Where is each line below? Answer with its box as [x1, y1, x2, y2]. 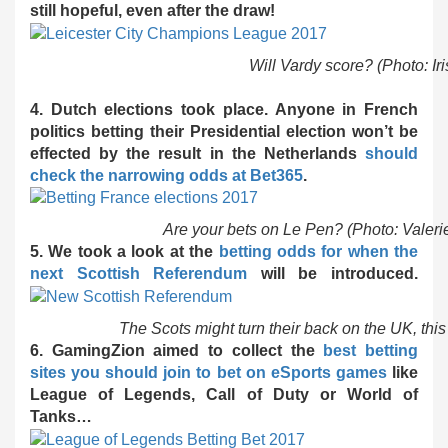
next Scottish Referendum [30, 265, 248, 283]
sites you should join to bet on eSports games [30, 364, 387, 382]
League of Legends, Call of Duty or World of [30, 386, 418, 404]
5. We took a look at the [30, 243, 219, 261]
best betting [323, 342, 419, 360]
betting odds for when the [218, 243, 419, 261]
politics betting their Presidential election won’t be [30, 122, 418, 140]
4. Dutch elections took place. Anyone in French [30, 100, 418, 118]
